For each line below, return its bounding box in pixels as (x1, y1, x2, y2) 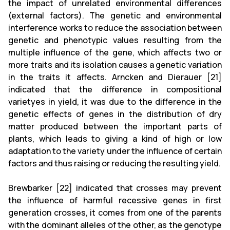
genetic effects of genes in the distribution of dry (8, 108, 222, 120)
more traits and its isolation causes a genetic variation (8, 59, 222, 70)
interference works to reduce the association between (8, 22, 222, 33)
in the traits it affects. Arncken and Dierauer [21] (8, 71, 222, 83)
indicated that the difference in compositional (8, 83, 222, 95)
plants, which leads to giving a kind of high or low (8, 132, 222, 144)
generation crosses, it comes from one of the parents (8, 206, 222, 218)
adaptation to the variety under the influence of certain (8, 145, 222, 157)
